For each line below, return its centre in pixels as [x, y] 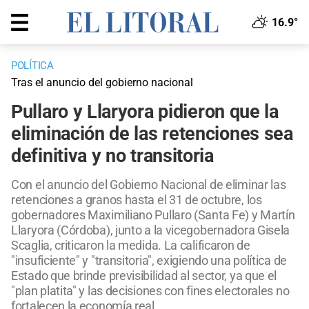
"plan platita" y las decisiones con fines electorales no [150, 291]
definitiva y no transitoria [112, 156]
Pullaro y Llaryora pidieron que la [145, 112]
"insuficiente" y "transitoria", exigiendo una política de [149, 261]
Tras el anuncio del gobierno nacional [102, 83]
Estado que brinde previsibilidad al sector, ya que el [144, 276]
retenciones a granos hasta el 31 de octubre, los [137, 200]
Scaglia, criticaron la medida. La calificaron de [131, 246]
